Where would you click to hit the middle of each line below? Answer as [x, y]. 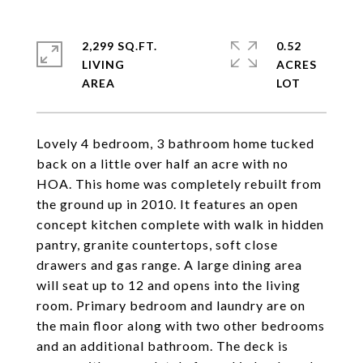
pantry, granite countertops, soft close [157, 244]
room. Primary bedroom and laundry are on [171, 305]
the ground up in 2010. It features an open [167, 204]
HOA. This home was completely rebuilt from [179, 184]
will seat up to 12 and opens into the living [169, 285]
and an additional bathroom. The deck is [162, 346]
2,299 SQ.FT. [120, 46]
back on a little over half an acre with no [162, 163]
